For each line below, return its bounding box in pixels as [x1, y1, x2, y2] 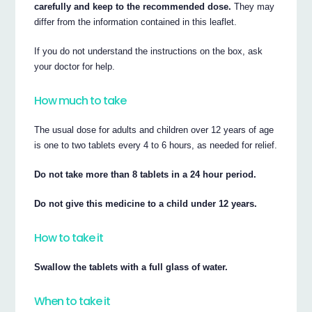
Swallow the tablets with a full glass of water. [34, 261, 228, 272]
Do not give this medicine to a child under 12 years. [34, 198, 258, 209]
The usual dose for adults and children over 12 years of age [34, 124, 274, 135]
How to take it [34, 229, 104, 246]
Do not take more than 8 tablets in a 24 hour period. [34, 169, 257, 180]
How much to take [34, 92, 127, 109]
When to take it [34, 292, 111, 309]
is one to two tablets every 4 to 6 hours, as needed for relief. [34, 139, 278, 150]
